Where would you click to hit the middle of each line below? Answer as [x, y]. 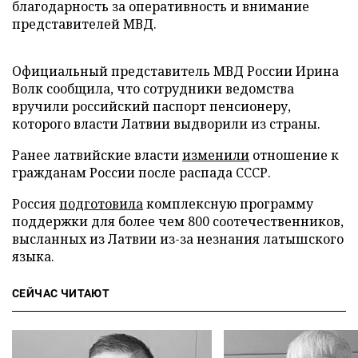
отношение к [294, 155]
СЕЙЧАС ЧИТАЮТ [61, 293]
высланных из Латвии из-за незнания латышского [178, 239]
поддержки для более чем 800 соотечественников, [178, 221]
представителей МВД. [84, 24]
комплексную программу [228, 204]
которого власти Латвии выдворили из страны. [166, 124]
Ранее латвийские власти [97, 155]
